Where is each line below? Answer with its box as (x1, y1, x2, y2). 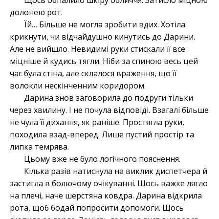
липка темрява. (10, 141, 69, 153)
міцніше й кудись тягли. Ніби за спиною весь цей (10, 56, 198, 67)
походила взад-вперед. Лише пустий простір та (10, 129, 194, 140)
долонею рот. (10, 7, 63, 18)
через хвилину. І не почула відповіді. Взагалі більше (10, 105, 209, 116)
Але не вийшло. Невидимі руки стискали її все (10, 44, 185, 55)
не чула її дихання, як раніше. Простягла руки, (10, 117, 184, 128)
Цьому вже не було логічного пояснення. (23, 153, 180, 165)
